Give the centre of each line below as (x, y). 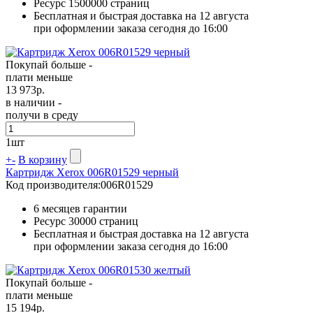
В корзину (43, 159)
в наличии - (34, 102)
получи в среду (42, 115)
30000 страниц (103, 221)
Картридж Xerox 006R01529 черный (92, 172)
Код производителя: (53, 184)
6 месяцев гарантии (80, 208)
